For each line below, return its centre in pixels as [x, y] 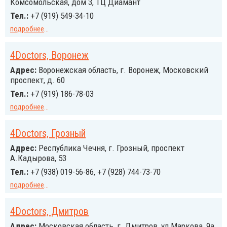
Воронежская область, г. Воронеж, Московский [122, 70]
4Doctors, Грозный [48, 133]
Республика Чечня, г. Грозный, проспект [110, 148]
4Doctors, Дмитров [49, 211]
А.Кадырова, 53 [38, 158]
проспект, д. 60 [37, 80]
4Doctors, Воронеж [49, 55]
